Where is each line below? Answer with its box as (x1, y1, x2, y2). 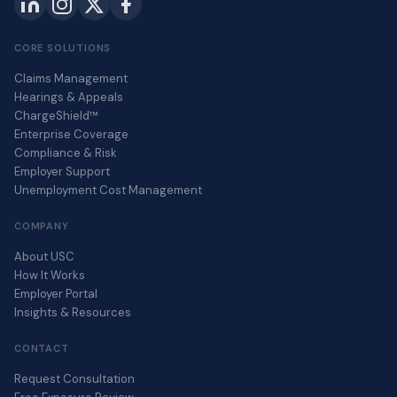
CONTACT (14, 342, 69, 354)
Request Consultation (14, 371, 135, 386)
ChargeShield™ (14, 108, 98, 123)
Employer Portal (14, 286, 97, 301)
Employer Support (14, 164, 110, 179)
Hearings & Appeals (14, 90, 123, 105)
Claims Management (14, 71, 128, 86)
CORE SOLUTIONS (14, 42, 112, 54)
